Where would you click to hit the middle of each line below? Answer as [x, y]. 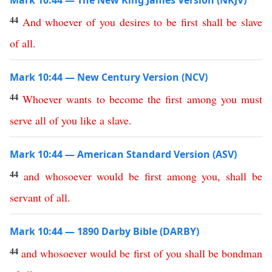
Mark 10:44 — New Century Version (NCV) [109, 77]
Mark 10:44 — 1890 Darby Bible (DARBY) [104, 231]
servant [25, 197]
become [126, 99]
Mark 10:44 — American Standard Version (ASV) [123, 154]
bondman [242, 253]
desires [134, 22]
